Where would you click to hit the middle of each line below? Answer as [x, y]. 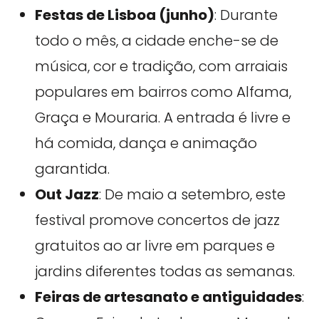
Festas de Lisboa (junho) [124, 15]
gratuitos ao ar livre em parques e [155, 245]
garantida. [72, 168]
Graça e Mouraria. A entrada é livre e [162, 117]
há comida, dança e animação [146, 143]
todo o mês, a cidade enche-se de [156, 40]
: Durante [246, 15]
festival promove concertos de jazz [157, 220]
